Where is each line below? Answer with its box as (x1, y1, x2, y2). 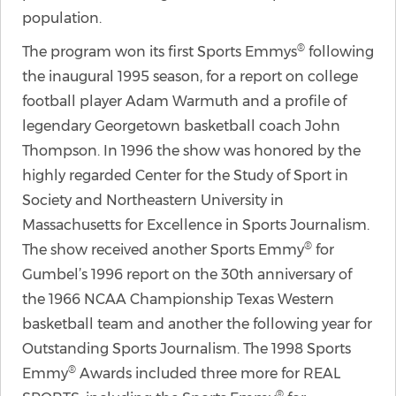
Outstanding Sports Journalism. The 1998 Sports (22, 340, 351, 357)
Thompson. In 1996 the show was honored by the (22, 142, 361, 159)
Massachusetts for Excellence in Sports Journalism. (22, 217, 369, 233)
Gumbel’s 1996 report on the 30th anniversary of (22, 266, 352, 283)
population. (22, 10, 102, 27)
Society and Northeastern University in (22, 192, 284, 209)
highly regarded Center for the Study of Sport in (22, 167, 348, 184)
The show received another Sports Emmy (22, 241, 304, 258)
